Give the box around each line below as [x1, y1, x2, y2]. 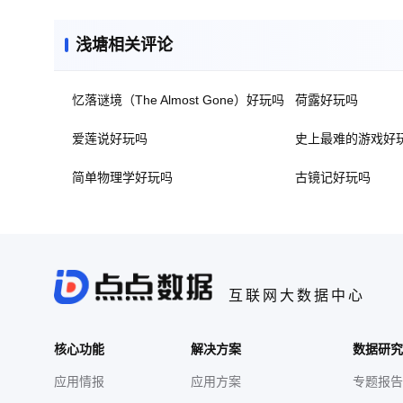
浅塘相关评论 [76, 36, 173, 54]
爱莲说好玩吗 [72, 131, 148, 146]
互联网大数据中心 [228, 288, 365, 303]
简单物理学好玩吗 [72, 170, 173, 184]
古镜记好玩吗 [295, 170, 371, 184]
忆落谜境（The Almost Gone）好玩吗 [72, 93, 284, 107]
